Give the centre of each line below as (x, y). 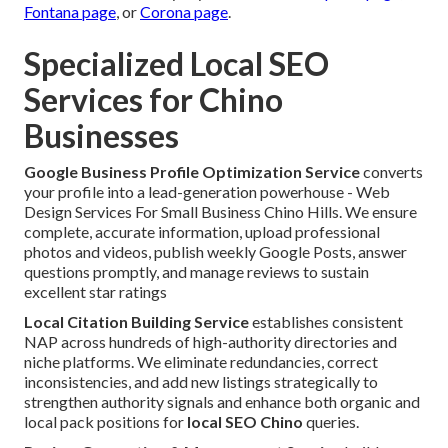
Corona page (184, 12)
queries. (331, 422)
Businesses (101, 136)
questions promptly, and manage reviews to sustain (196, 272)
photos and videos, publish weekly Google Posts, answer (215, 252)
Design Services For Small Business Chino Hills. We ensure (220, 212)
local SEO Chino (245, 422)
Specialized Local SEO (176, 64)
